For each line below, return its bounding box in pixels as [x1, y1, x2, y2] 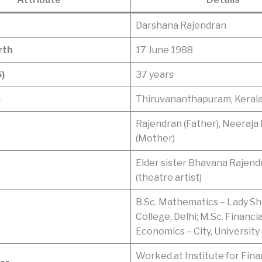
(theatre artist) [136, 171, 202, 183]
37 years [136, 68, 174, 80]
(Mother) [136, 132, 175, 144]
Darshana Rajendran [136, 19, 226, 31]
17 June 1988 [136, 44, 193, 56]
